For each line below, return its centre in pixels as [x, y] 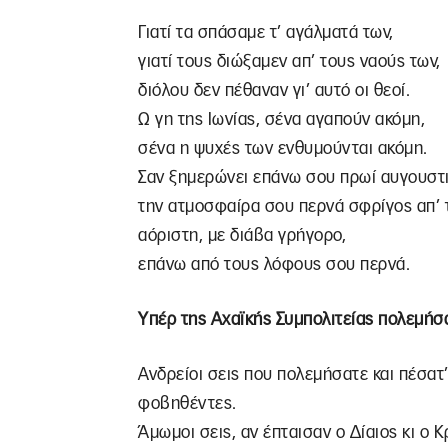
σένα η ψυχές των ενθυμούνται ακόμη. [283, 148]
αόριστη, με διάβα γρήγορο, [242, 235]
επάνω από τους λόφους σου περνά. [274, 264]
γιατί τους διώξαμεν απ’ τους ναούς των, [289, 61]
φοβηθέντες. [187, 403]
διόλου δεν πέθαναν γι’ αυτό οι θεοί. [274, 90]
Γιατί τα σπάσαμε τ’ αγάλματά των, [266, 32]
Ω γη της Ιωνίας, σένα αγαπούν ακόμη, [281, 119]
